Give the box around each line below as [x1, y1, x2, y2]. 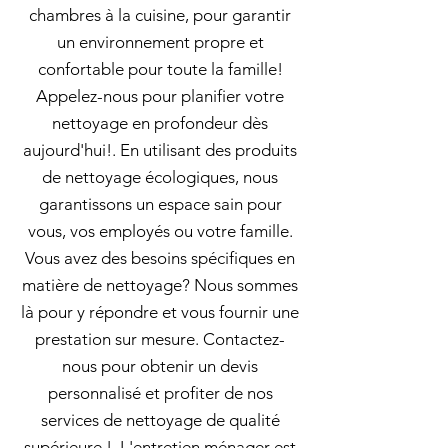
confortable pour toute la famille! [37, 59, 283, 79]
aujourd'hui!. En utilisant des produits [23, 140, 297, 160]
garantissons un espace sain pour [38, 194, 282, 214]
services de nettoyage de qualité [40, 410, 280, 430]
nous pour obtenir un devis [62, 356, 258, 376]
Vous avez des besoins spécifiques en [25, 248, 295, 268]
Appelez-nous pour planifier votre [36, 86, 284, 106]
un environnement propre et [56, 32, 264, 52]
